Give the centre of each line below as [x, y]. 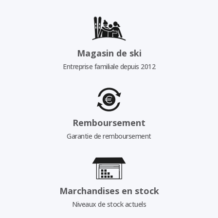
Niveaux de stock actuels [109, 204]
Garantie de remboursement [109, 136]
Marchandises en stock [109, 191]
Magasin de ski [109, 53]
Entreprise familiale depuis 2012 [109, 66]
